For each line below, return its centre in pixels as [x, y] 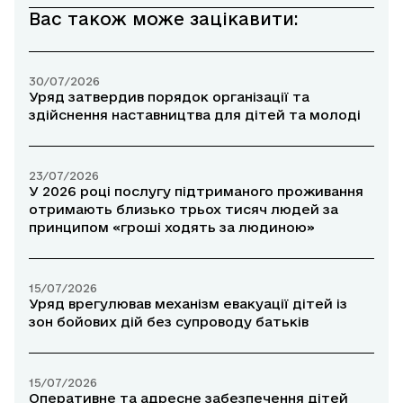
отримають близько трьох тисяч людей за [184, 209]
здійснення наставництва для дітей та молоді [195, 114]
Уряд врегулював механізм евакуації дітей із [188, 303]
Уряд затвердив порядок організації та [169, 96]
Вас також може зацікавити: [164, 18]
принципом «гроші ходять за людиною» [172, 227]
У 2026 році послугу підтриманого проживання [196, 191]
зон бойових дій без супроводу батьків [169, 321]
